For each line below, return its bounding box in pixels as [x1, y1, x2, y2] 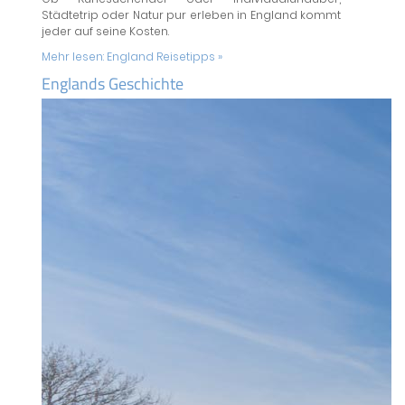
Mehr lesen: [41, 49, 107, 64]
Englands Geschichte [41, 71, 184, 96]
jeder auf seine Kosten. [41, 24, 169, 39]
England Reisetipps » [106, 49, 222, 64]
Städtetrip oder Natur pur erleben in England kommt [41, 7, 341, 23]
